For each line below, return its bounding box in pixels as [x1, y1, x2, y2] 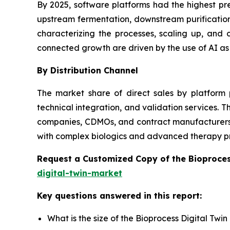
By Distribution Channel [37, 65, 138, 75]
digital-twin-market [37, 167, 122, 178]
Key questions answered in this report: [37, 190, 202, 201]
